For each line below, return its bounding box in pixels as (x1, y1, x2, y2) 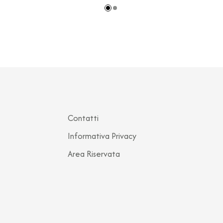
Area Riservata (68, 148, 120, 160)
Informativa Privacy (68, 130, 136, 142)
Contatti (68, 112, 99, 124)
